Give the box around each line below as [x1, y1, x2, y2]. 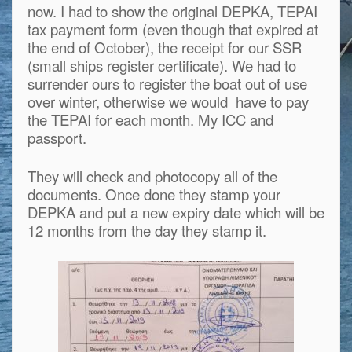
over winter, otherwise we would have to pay [27, 90, 309, 112]
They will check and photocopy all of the [27, 165, 277, 186]
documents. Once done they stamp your [27, 183, 280, 204]
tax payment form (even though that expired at [27, 18, 318, 39]
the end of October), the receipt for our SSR [27, 36, 302, 57]
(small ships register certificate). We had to [27, 54, 296, 75]
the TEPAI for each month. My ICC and [27, 108, 273, 130]
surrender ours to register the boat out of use [27, 72, 307, 93]
